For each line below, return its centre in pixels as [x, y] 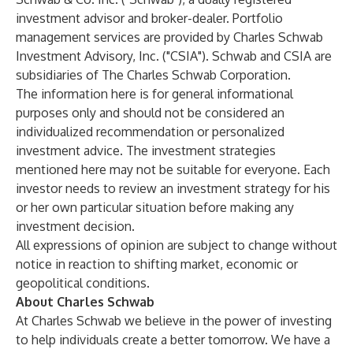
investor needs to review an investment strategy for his [173, 188]
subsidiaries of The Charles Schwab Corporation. [153, 75]
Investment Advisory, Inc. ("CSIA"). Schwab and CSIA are [174, 56]
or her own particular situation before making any [155, 207]
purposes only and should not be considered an [150, 113]
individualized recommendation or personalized [150, 132]
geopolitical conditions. [83, 283]
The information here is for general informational [154, 94]
